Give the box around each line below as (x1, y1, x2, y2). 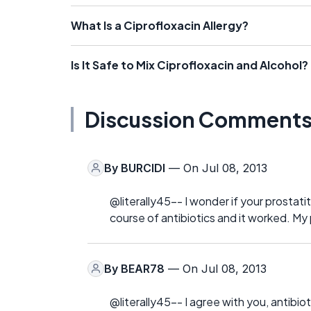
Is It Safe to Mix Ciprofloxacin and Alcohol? (71, 57, 308, 72)
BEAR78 (121, 261, 165, 276)
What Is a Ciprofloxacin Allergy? (71, 17, 249, 33)
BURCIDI (121, 160, 165, 175)
